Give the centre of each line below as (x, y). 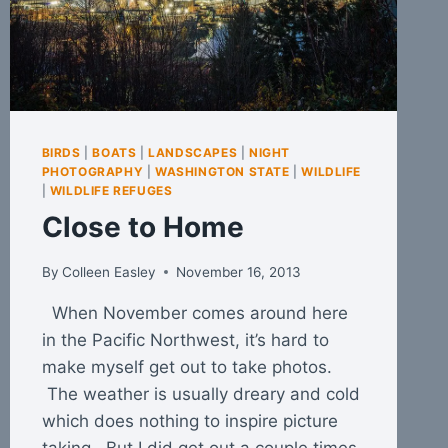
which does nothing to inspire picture (189, 420)
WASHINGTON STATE (222, 171)
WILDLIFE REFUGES (111, 190)
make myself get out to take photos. (186, 366)
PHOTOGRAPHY (92, 171)
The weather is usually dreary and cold (200, 393)
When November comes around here (194, 312)
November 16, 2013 (238, 271)
